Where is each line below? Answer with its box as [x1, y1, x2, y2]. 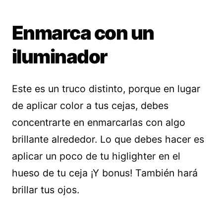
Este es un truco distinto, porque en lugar [12, 82, 200, 95]
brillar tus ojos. [12, 183, 79, 196]
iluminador [12, 45, 108, 68]
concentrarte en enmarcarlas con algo [12, 116, 185, 128]
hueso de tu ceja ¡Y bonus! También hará [12, 166, 198, 179]
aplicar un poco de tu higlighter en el [12, 150, 180, 162]
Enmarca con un [12, 21, 154, 44]
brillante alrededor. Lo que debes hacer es [12, 133, 204, 145]
